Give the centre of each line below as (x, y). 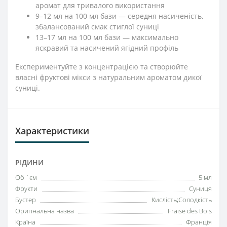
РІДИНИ (29, 162)
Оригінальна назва (45, 211)
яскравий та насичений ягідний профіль (107, 48)
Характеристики (52, 131)
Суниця (200, 188)
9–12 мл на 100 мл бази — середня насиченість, (119, 16)
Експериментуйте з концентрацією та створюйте (102, 67)
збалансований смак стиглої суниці (97, 27)
